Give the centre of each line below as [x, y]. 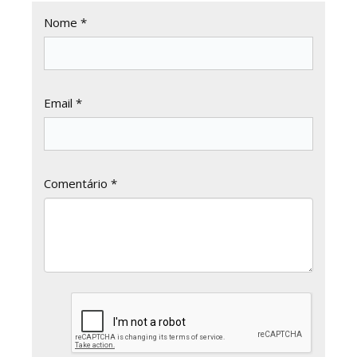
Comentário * [80, 183]
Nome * [65, 22]
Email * [63, 103]
